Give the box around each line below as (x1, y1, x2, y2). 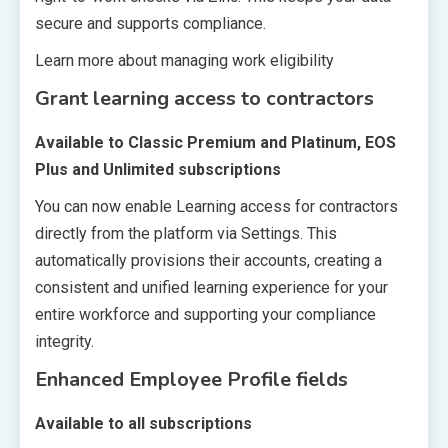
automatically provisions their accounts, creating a (35, 250, 382, 270)
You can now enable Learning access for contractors (35, 196, 398, 216)
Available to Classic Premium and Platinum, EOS (35, 132, 396, 152)
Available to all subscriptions (35, 413, 252, 433)
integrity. (35, 331, 94, 351)
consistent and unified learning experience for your (35, 277, 388, 297)
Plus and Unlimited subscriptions (35, 159, 281, 179)
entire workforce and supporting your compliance (35, 304, 376, 324)
